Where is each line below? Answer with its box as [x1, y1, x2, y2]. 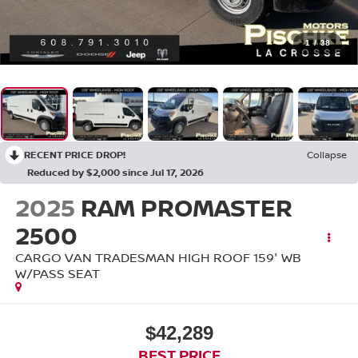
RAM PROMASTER [80, 190, 292, 224]
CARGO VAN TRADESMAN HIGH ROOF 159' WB [14, 248, 301, 266]
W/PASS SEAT [14, 264, 100, 282]
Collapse [307, 148, 347, 162]
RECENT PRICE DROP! [24, 148, 125, 162]
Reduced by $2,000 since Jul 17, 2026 [27, 165, 204, 180]
